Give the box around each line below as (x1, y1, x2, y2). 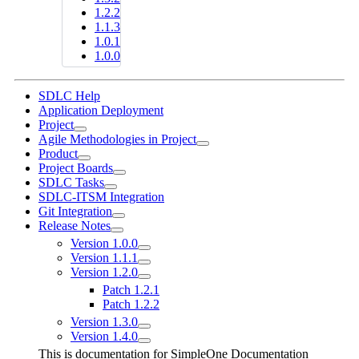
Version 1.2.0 (71, 265, 138, 279)
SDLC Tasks (38, 175, 104, 189)
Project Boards (38, 161, 113, 175)
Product (38, 147, 78, 160)
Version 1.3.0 (71, 315, 138, 329)
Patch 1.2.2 (103, 297, 159, 311)
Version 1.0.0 (71, 236, 138, 250)
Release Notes (38, 219, 111, 232)
